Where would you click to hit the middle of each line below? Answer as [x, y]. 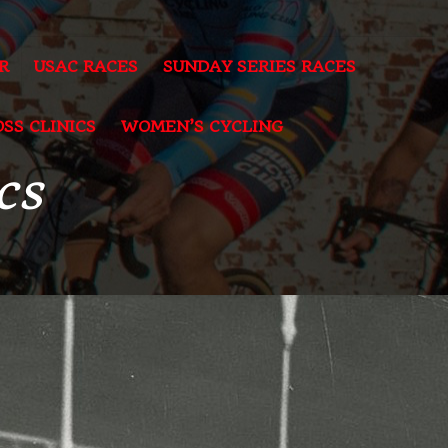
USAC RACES [86, 66]
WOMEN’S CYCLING [202, 126]
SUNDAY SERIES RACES [260, 66]
